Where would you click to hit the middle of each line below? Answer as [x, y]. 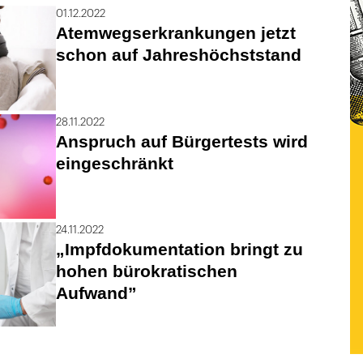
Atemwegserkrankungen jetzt [175, 33]
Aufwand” [96, 293]
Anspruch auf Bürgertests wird [181, 141]
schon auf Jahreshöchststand [178, 55]
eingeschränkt [114, 163]
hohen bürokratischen [146, 271]
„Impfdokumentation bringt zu [179, 250]
